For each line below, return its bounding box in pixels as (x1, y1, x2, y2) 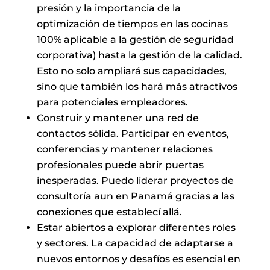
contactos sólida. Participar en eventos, (36, 127, 229, 139)
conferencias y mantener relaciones (36, 143, 213, 155)
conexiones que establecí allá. (36, 206, 182, 218)
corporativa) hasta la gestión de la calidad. (36, 49, 242, 61)
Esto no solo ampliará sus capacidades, (36, 64, 227, 77)
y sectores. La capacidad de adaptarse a (36, 237, 233, 249)
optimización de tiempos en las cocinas (36, 17, 228, 30)
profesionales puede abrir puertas (36, 159, 204, 171)
